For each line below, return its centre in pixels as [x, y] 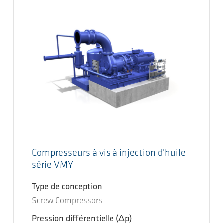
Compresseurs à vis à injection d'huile [109, 153]
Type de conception [67, 187]
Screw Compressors [67, 201]
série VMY [53, 165]
